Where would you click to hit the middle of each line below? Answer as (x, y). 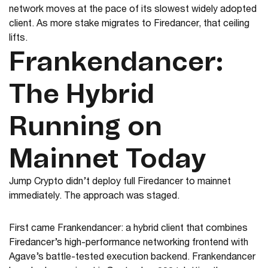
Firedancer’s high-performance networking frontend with (129, 244)
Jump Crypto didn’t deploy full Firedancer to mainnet (120, 183)
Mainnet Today (108, 160)
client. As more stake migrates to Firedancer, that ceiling (129, 25)
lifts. (18, 39)
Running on (86, 128)
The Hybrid (82, 95)
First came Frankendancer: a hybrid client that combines (128, 229)
